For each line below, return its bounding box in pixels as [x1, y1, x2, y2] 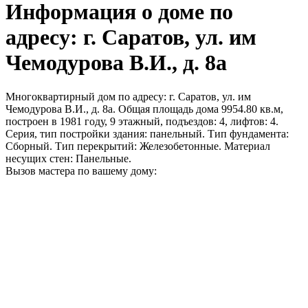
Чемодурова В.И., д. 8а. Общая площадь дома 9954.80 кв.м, [5, 102, 283, 115]
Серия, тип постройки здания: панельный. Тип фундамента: [5, 127, 289, 140]
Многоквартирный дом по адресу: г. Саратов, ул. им [5, 90, 251, 102]
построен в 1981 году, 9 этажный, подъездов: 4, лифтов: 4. [5, 115, 278, 127]
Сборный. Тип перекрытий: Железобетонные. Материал [5, 140, 270, 152]
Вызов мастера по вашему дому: [5, 164, 157, 177]
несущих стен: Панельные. [5, 152, 131, 164]
